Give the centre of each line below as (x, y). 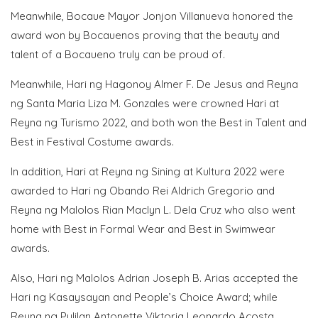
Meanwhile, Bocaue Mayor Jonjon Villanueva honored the (152, 16)
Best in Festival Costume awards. (92, 142)
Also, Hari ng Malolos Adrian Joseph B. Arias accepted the (154, 278)
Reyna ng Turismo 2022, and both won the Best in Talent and (159, 122)
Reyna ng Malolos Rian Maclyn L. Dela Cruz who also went (153, 210)
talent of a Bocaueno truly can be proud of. (118, 54)
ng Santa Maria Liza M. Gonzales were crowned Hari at (145, 103)
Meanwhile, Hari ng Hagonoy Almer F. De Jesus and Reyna (154, 84)
